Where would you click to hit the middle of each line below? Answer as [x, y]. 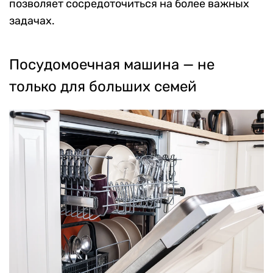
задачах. [32, 21]
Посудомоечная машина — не [112, 65]
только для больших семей [103, 87]
